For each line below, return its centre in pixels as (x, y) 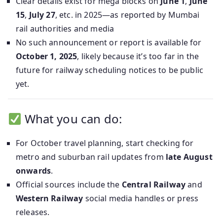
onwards (34, 171)
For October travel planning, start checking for (105, 143)
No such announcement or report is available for (109, 43)
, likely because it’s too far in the (138, 56)
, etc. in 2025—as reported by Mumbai (127, 15)
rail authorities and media (65, 29)
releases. (33, 212)
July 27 (42, 15)
